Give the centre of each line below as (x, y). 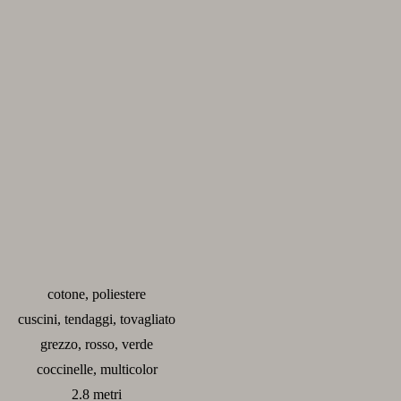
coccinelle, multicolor (97, 369)
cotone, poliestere (97, 294)
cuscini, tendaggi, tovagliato (97, 319)
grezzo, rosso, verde (97, 344)
